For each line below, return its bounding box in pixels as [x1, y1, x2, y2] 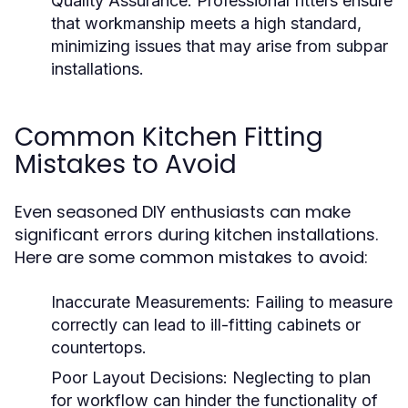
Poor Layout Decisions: [51, 368, 228, 387]
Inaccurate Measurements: [51, 292, 250, 311]
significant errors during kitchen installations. [15, 223, 378, 246]
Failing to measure [250, 292, 393, 311]
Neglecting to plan [228, 368, 371, 387]
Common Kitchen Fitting [15, 119, 323, 155]
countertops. [51, 338, 147, 357]
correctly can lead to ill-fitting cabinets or [51, 315, 361, 334]
